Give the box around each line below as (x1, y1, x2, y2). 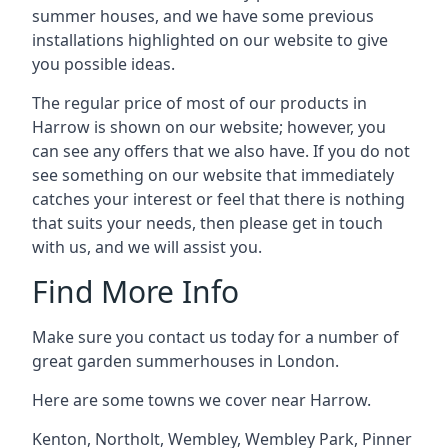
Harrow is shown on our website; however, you (32, 116, 386, 138)
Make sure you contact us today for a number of (32, 326, 399, 348)
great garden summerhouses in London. (32, 350, 339, 372)
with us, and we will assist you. (32, 236, 262, 258)
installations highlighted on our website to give (32, 29, 388, 51)
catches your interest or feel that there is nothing (32, 188, 405, 210)
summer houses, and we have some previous (32, 5, 374, 27)
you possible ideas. (32, 53, 175, 75)
